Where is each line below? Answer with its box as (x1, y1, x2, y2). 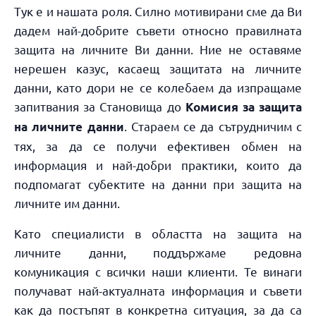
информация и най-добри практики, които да (14, 157, 302, 172)
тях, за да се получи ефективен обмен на (14, 138, 302, 153)
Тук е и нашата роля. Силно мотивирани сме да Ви (14, 3, 302, 18)
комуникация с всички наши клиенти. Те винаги (14, 263, 302, 279)
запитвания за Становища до (14, 98, 186, 114)
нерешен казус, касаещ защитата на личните (14, 60, 302, 75)
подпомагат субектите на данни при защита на (14, 176, 302, 191)
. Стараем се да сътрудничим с (123, 118, 303, 133)
